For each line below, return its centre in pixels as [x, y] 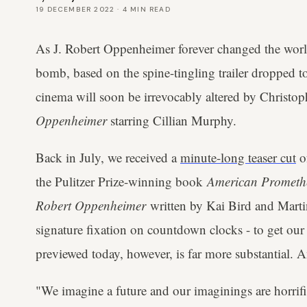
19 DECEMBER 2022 [75, 9]
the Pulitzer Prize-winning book [121, 181]
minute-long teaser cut [238, 157]
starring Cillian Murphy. [172, 120]
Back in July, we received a [108, 157]
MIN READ [149, 9]
